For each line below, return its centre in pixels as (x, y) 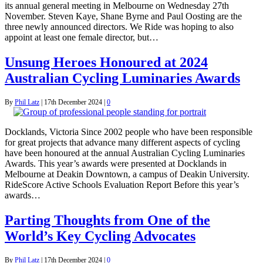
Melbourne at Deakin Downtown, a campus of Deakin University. (127, 174)
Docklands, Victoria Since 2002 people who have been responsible (129, 132)
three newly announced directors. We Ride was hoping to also (119, 27)
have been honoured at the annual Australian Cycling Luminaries (125, 153)
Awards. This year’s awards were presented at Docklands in (116, 164)
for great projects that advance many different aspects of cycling (122, 143)
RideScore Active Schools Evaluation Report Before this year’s (122, 185)
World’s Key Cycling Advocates (100, 236)
